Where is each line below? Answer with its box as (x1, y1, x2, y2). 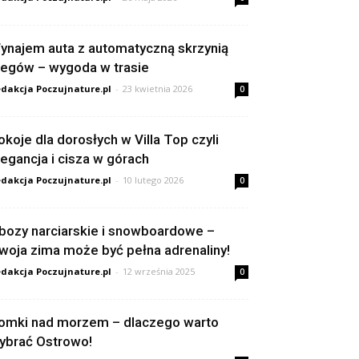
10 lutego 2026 (123, 174, 184, 186)
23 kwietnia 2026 (123, 83, 192, 95)
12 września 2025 (123, 265, 195, 277)
